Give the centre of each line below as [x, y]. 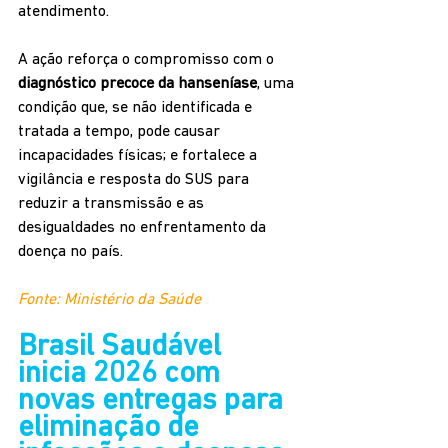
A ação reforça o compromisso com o [148, 59]
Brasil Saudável [123, 347]
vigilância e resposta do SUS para [135, 179]
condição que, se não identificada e [137, 107]
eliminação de [112, 428]
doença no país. [70, 251]
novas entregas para [154, 401]
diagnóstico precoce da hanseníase [137, 83]
